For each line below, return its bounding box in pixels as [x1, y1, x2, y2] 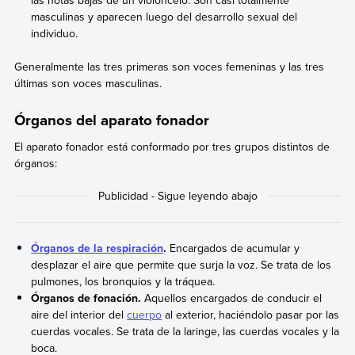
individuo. [31, 25, 78, 42]
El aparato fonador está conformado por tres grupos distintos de [13, 139, 330, 155]
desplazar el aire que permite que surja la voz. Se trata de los [31, 256, 332, 273]
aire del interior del [31, 306, 128, 323]
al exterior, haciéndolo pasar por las [162, 306, 340, 323]
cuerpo [127, 306, 162, 323]
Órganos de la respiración [31, 239, 164, 256]
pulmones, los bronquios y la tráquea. [31, 273, 216, 289]
